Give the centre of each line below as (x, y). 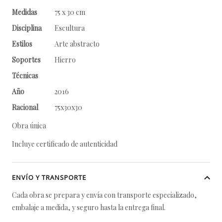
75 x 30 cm (70, 12)
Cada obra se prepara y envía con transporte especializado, (104, 195)
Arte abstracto (78, 44)
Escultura (70, 28)
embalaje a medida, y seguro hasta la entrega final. (89, 207)
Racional (25, 107)
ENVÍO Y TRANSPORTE (49, 177)
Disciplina (27, 28)
